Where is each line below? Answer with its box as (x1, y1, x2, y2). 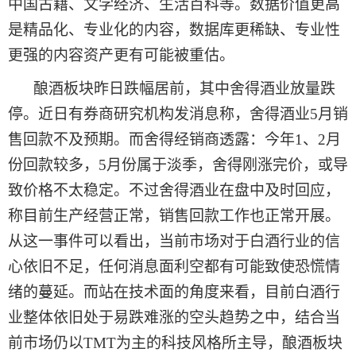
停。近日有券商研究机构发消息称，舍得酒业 (8, 106, 310, 123)
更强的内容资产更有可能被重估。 (8, 47, 234, 64)
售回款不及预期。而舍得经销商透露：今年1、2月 (8, 131, 341, 149)
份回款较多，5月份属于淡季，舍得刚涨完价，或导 (8, 157, 348, 174)
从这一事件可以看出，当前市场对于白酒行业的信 (8, 233, 340, 250)
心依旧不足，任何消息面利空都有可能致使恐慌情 (8, 258, 340, 276)
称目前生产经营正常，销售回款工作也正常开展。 (8, 207, 340, 225)
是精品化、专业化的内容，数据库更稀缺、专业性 (8, 21, 340, 39)
